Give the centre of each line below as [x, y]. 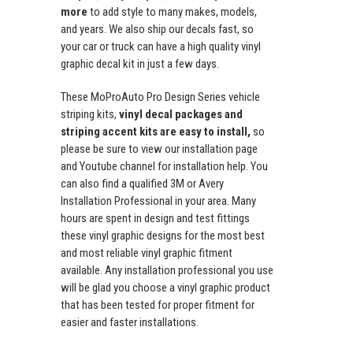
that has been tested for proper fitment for [158, 305]
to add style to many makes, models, [172, 12]
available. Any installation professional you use [167, 271]
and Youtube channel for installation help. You [164, 167]
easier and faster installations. [130, 323]
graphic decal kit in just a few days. [140, 64]
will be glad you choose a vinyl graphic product [165, 288]
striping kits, [90, 115]
